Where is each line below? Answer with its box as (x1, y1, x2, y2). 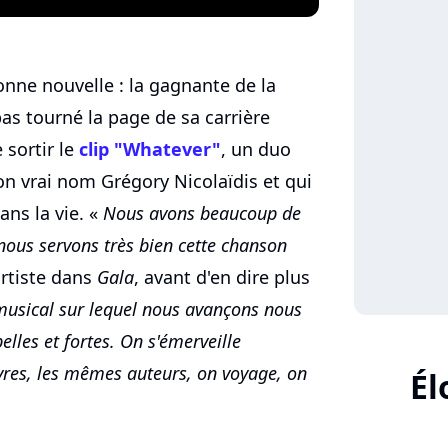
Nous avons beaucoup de (103, 201, 301, 226)
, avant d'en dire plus (134, 265, 310, 290)
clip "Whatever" (79, 137, 221, 162)
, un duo (221, 137, 291, 162)
